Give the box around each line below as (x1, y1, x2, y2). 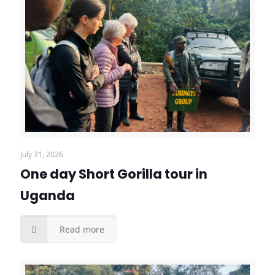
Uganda (20, 187, 75, 205)
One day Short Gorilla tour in (20, 165, 207, 184)
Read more (59, 223, 104, 236)
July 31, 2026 (20, 149, 63, 160)
